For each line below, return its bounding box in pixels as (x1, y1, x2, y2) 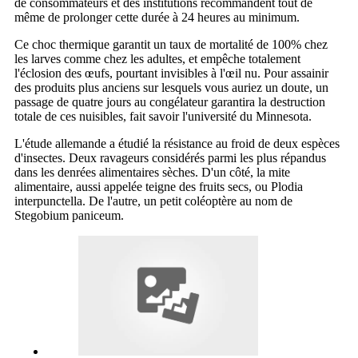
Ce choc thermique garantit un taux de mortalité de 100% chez (14, 37, 328, 51)
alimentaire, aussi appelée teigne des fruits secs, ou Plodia (14, 179, 303, 193)
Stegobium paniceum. (14, 208, 124, 222)
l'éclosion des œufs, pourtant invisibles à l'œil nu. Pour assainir (14, 66, 328, 80)
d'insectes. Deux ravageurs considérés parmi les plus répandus (14, 150, 326, 165)
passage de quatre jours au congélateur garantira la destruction (14, 94, 325, 109)
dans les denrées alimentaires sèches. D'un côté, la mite (14, 165, 290, 179)
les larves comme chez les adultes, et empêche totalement (14, 51, 300, 66)
